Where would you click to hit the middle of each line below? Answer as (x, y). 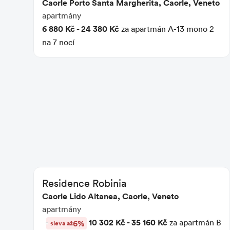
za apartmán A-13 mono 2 (166, 28)
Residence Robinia (84, 183)
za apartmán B (194, 222)
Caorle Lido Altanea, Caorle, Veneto (110, 196)
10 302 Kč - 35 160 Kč (128, 222)
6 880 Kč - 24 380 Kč (81, 28)
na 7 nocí (58, 42)
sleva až (62, 223)
